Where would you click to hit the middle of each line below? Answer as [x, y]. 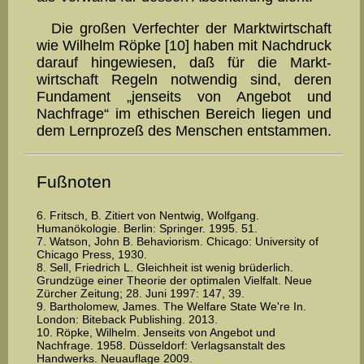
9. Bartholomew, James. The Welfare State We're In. [171, 306]
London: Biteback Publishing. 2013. [127, 319]
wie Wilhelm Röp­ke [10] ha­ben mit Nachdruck [184, 45]
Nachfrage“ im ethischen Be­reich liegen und [184, 113]
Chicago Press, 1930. [92, 254]
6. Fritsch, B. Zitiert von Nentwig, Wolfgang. [148, 215]
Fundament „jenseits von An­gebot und [184, 96]
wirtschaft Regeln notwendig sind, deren [184, 79]
